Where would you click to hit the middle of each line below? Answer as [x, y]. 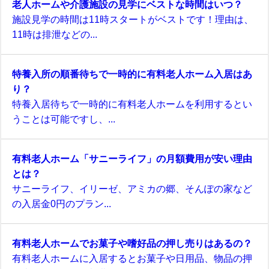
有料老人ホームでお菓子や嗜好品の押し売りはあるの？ [132, 243]
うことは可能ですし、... [64, 119]
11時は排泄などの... [55, 35]
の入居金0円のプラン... [62, 204]
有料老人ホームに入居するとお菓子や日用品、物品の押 [132, 258]
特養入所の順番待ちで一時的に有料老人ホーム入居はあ [132, 74]
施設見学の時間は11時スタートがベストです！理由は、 [133, 20]
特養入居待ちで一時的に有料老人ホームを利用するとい [132, 104]
